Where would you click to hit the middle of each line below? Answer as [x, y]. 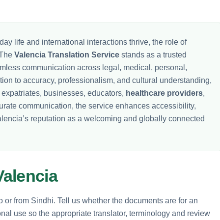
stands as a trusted [153, 55]
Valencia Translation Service [67, 55]
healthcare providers [164, 93]
